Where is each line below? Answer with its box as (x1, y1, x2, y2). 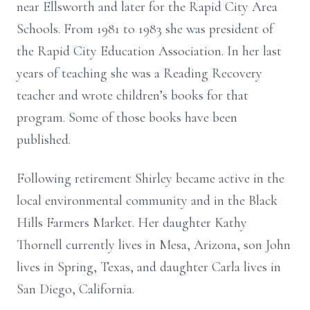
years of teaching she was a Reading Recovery (17, 65, 262, 82)
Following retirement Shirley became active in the (17, 170, 284, 187)
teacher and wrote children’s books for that (17, 87, 248, 104)
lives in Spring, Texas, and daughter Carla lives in (17, 259, 281, 275)
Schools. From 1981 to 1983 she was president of (17, 21, 273, 37)
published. (17, 131, 71, 148)
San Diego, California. (17, 281, 134, 298)
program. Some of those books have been (17, 109, 237, 126)
